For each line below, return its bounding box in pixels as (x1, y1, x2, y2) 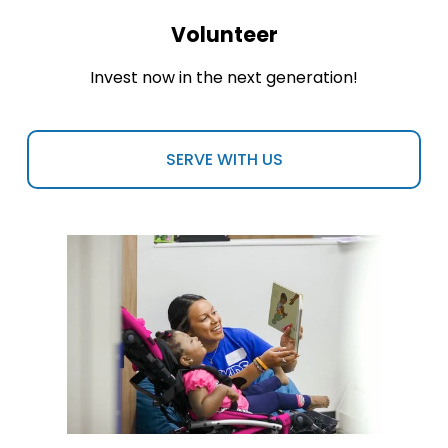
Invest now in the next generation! (90, 65, 358, 89)
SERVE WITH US (165, 147, 283, 171)
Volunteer (170, 20, 278, 49)
